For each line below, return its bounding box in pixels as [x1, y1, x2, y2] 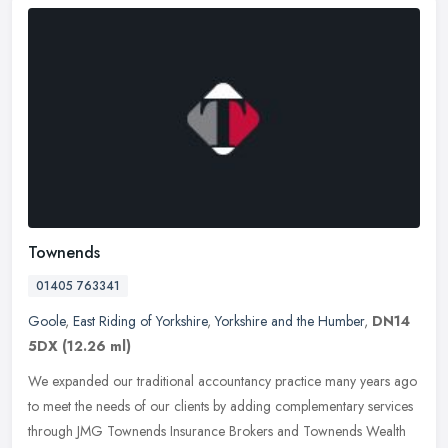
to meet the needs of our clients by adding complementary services [28, 395, 413, 416]
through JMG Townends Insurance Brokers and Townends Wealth [28, 420, 406, 441]
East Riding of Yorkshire [73, 310, 207, 331]
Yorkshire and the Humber [215, 310, 364, 331]
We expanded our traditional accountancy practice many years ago [28, 370, 417, 391]
